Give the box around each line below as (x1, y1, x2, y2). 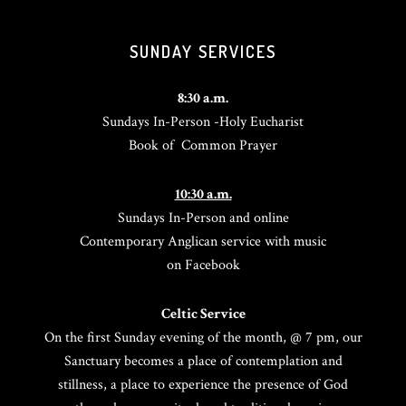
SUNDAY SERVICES (130, 42, 276, 62)
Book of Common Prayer (129, 136, 277, 155)
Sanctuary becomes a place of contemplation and (63, 352, 343, 371)
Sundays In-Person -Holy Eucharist (102, 112, 304, 131)
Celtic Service (160, 304, 246, 324)
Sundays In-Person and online (117, 208, 289, 227)
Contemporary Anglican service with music (80, 232, 326, 251)
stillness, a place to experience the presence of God (58, 375, 348, 394)
